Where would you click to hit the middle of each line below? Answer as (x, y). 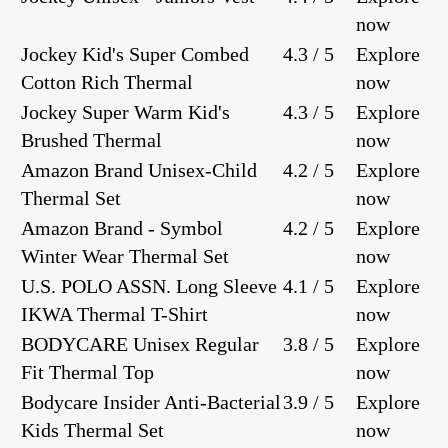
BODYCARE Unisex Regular (140, 343)
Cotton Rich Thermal (107, 81)
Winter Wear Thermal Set (125, 255)
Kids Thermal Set (92, 429)
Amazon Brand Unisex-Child (139, 169)
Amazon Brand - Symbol (122, 227)
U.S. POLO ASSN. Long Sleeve (149, 285)
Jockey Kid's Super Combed (135, 53)
